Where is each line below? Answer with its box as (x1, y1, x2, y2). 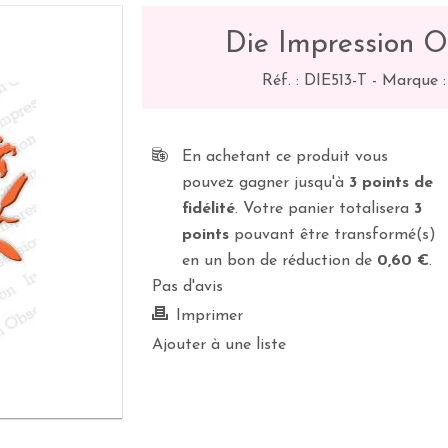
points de (357, 175, 434, 191)
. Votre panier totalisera (235, 201, 415, 217)
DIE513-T (303, 73, 367, 89)
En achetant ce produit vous (182, 149, 389, 165)
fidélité (182, 201, 236, 217)
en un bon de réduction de (182, 253, 378, 269)
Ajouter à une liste (152, 337, 287, 353)
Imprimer (176, 308, 244, 324)
